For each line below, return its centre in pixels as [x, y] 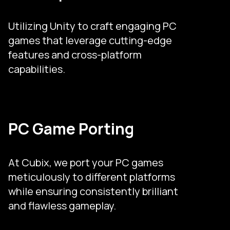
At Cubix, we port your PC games [86, 162]
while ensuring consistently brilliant [93, 191]
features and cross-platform [75, 54]
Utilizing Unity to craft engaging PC [92, 26]
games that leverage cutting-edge [90, 40]
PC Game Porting [71, 128]
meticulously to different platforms [92, 177]
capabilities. [37, 69]
